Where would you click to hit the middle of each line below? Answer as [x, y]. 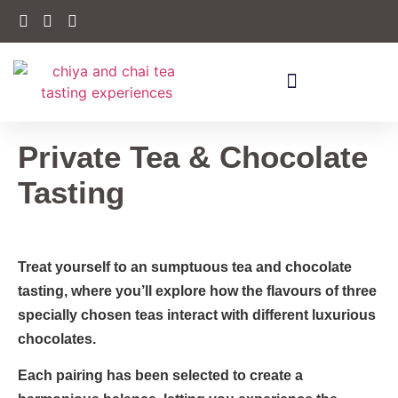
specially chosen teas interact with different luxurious [197, 315]
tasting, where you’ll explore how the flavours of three [197, 291]
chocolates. [57, 339]
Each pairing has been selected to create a [160, 376]
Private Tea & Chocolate [193, 157]
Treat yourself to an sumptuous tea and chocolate [185, 267]
